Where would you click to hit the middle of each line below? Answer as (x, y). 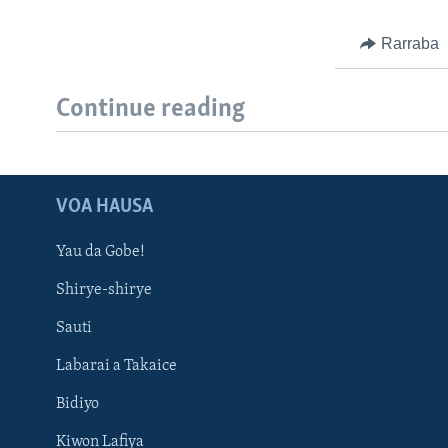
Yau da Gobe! (100, 251)
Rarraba (409, 43)
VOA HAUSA (104, 206)
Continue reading (150, 110)
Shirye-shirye (104, 289)
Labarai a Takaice (116, 365)
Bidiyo (77, 403)
